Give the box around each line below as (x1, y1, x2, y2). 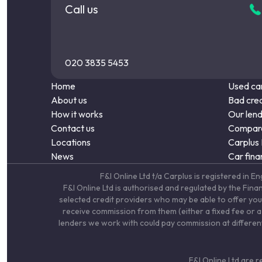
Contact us (51, 122, 95, 134)
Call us (65, 1, 98, 16)
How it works (51, 108, 103, 120)
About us (51, 94, 87, 106)
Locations (51, 136, 91, 148)
